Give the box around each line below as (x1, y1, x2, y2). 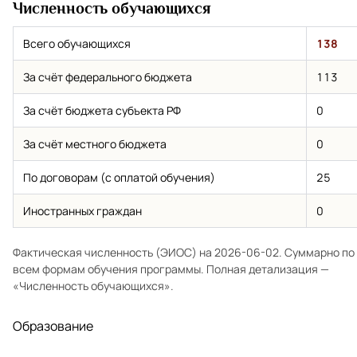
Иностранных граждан (23, 202, 142, 218)
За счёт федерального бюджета (23, 69, 192, 84)
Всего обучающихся (23, 35, 131, 51)
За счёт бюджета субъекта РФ (23, 102, 181, 118)
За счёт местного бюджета (23, 135, 167, 151)
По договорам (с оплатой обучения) (23, 169, 215, 185)
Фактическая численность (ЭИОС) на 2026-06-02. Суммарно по (13, 244, 355, 260)
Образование (13, 316, 93, 335)
